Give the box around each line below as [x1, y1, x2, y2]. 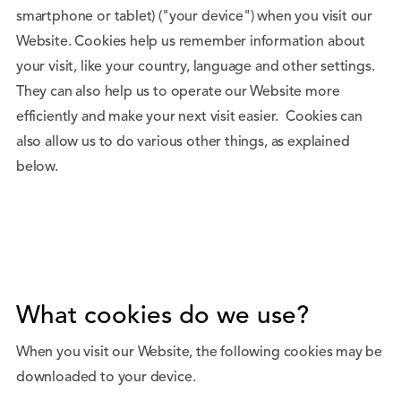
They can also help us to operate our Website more [16, 85, 340, 99]
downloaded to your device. [16, 371, 196, 385]
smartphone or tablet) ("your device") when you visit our [16, 10, 373, 24]
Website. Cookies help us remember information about [16, 35, 366, 49]
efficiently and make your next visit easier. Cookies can [16, 110, 363, 124]
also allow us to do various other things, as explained [16, 135, 350, 149]
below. [16, 160, 58, 175]
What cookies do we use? [16, 304, 309, 329]
